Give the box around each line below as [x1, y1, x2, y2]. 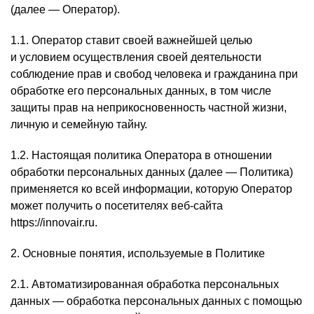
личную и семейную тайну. [11, 118, 147, 130]
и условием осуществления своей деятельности [11, 51, 261, 63]
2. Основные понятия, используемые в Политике [11, 247, 265, 259]
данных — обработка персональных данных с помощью [11, 295, 302, 307]
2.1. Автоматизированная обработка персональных [11, 278, 279, 290]
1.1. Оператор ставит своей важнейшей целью [11, 34, 252, 46]
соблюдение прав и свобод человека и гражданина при [11, 68, 298, 80]
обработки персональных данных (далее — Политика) [11, 166, 293, 178]
